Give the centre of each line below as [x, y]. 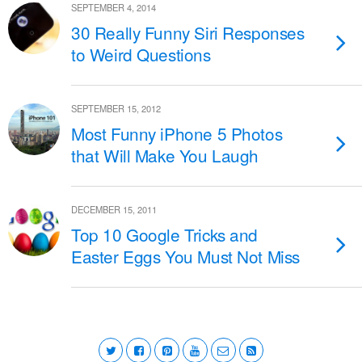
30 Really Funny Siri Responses [188, 32]
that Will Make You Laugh [165, 155]
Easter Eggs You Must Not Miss [185, 256]
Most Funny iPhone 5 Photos [177, 133]
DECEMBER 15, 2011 [114, 209]
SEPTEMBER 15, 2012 [116, 108]
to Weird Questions [141, 54]
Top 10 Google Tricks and [165, 234]
